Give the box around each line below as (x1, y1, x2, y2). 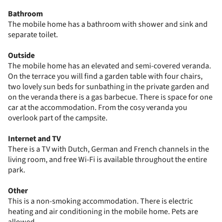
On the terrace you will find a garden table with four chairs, (8, 70, 203, 82)
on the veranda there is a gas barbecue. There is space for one (8, 91, 213, 103)
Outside (8, 50, 35, 61)
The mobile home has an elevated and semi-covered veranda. (8, 60, 211, 71)
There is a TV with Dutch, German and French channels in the (8, 143, 209, 155)
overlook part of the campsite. (8, 112, 108, 123)
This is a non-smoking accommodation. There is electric (8, 195, 193, 207)
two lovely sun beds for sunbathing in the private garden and (8, 81, 209, 92)
